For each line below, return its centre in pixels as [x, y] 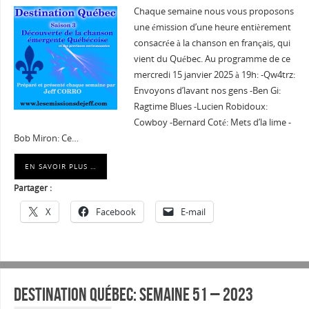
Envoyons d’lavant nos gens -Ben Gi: [207, 91]
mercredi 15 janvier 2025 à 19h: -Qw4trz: [214, 75]
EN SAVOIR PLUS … [60, 167]
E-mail [193, 212]
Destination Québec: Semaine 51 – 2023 [133, 294]
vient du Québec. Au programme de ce [212, 59]
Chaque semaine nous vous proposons [213, 12]
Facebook [116, 212]
